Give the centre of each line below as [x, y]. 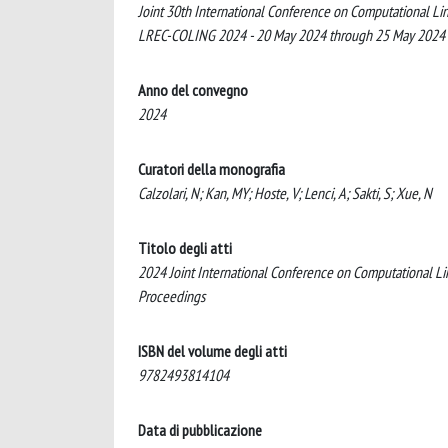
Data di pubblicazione [200, 430]
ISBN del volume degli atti [212, 351]
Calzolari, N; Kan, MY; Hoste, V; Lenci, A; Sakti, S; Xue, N [285, 193]
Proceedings [171, 296]
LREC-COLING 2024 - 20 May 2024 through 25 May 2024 [291, 35]
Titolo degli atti [185, 248]
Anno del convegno [193, 90]
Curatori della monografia [211, 169]
